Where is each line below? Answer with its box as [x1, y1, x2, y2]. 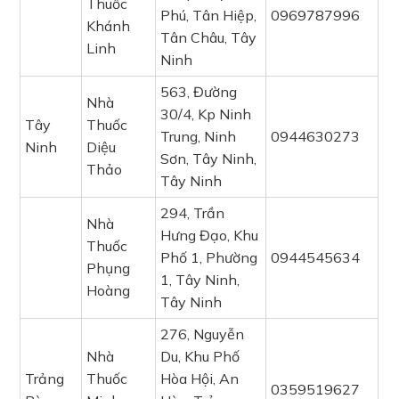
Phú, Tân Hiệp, [160, 6, 257, 24]
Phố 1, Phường [160, 248, 258, 266]
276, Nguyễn [160, 325, 245, 343]
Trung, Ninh [160, 127, 237, 145]
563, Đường [160, 83, 238, 101]
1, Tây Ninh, [160, 271, 240, 289]
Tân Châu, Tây [160, 28, 257, 46]
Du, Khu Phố [160, 347, 240, 365]
